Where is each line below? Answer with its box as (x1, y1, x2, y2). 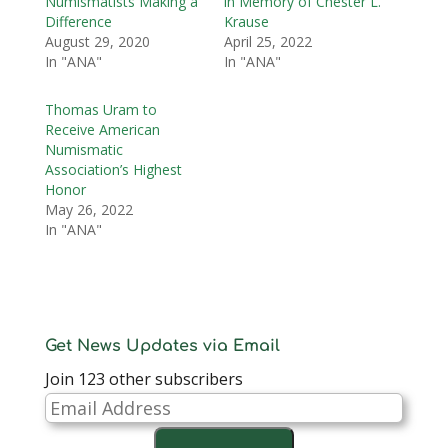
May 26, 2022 (44, 199, 133, 219)
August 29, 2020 (44, 31, 150, 51)
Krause (223, 11, 269, 31)
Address (43, 420, 104, 443)
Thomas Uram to (44, 99, 157, 119)
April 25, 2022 (223, 31, 312, 51)
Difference (44, 11, 112, 31)
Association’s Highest (44, 159, 182, 179)
